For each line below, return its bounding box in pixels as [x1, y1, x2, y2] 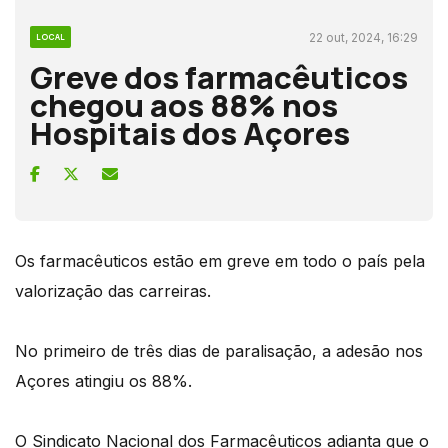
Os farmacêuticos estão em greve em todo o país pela [15, 250, 425, 271]
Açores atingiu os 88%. [15, 370, 192, 391]
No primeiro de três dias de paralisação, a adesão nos [15, 340, 423, 361]
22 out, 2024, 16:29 [309, 29, 418, 45]
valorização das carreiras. [15, 280, 211, 301]
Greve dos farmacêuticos [30, 55, 408, 98]
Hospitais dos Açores [30, 111, 350, 154]
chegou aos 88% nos [30, 83, 338, 126]
